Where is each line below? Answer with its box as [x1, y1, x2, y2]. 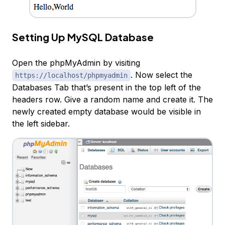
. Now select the [131, 69, 192, 80]
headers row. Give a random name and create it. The [12, 94, 213, 104]
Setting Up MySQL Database [12, 30, 154, 43]
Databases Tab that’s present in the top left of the [12, 82, 201, 92]
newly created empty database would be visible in [12, 106, 201, 117]
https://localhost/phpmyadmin [15, 71, 128, 79]
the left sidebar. [12, 118, 70, 129]
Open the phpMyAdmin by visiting [12, 57, 140, 68]
